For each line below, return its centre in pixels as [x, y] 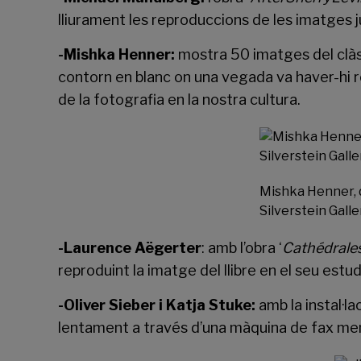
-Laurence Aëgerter [130, 248]
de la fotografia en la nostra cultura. [179, 100]
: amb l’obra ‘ [242, 248]
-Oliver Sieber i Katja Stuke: [157, 305]
